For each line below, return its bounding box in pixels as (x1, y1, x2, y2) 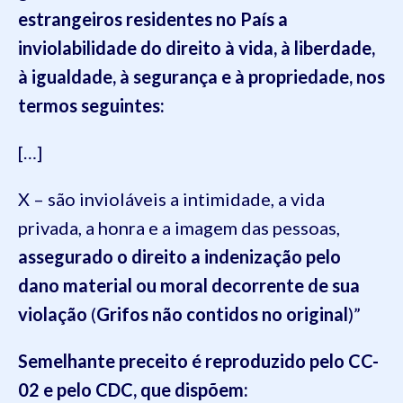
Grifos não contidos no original (96, 303, 348, 325)
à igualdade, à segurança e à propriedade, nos (18, 66, 385, 87)
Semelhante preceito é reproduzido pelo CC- (18, 350, 379, 372)
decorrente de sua (211, 274, 360, 296)
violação (18, 303, 87, 325)
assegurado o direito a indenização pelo (18, 246, 341, 267)
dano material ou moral (18, 274, 211, 296)
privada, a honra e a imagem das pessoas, (18, 217, 340, 238)
